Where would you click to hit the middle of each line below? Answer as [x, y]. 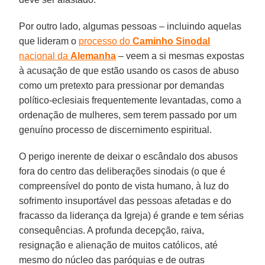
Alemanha [93, 56]
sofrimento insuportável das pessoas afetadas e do [125, 201]
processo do [106, 41]
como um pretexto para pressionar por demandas [122, 85]
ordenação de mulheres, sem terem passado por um [128, 115]
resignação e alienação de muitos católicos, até [119, 245]
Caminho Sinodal [172, 41]
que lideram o [49, 41]
